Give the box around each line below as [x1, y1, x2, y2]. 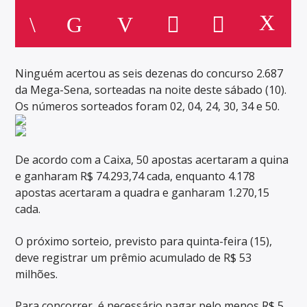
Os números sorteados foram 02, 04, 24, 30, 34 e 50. [15, 98, 280, 114]
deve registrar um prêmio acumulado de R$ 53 [15, 249, 252, 265]
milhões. [15, 266, 58, 282]
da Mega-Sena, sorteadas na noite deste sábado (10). [15, 82, 287, 97]
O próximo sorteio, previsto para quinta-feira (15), [15, 233, 273, 249]
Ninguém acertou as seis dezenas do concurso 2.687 [15, 65, 284, 81]
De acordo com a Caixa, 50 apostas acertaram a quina [15, 152, 289, 168]
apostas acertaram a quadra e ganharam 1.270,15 [15, 185, 270, 201]
